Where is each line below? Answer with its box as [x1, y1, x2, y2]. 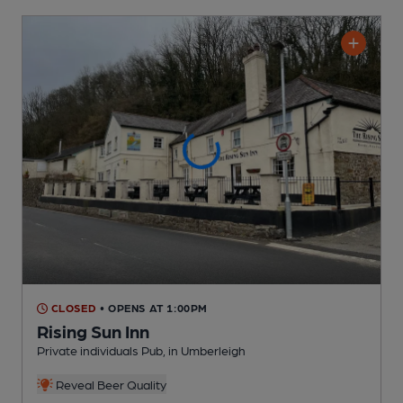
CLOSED [48, 301, 97, 315]
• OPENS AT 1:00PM [99, 301, 209, 315]
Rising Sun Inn [37, 320, 149, 343]
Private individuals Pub [37, 343, 163, 358]
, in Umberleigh [163, 343, 246, 358]
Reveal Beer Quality [52, 377, 166, 392]
